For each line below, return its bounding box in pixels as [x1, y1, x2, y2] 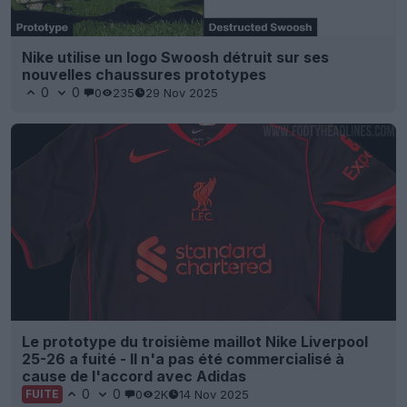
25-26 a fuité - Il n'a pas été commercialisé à [22, 350, 344, 369]
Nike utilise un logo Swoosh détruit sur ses [22, 48, 329, 67]
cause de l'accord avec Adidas [22, 367, 246, 386]
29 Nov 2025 [145, 84, 218, 100]
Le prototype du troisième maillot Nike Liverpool [22, 333, 368, 352]
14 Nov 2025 [179, 386, 249, 402]
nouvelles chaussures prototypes [22, 65, 266, 84]
